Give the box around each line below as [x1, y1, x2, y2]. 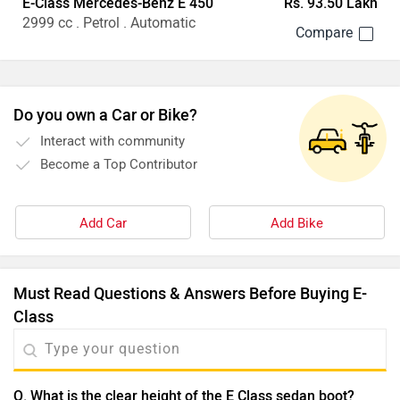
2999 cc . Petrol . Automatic [22, 14, 196, 31]
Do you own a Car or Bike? [13, 105, 197, 125]
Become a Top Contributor [40, 156, 197, 172]
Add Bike [271, 215, 323, 231]
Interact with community [40, 133, 185, 149]
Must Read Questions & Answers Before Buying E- [13, 284, 367, 304]
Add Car [79, 215, 127, 231]
